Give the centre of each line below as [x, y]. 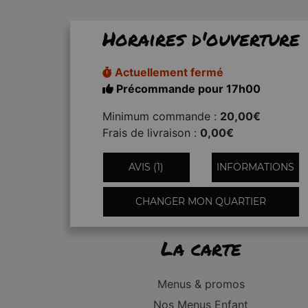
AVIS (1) [146, 167]
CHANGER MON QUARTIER [201, 201]
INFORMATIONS [255, 167]
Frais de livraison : [151, 132]
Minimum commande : [161, 116]
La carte [201, 248]
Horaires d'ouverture [201, 38]
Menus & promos [201, 284]
